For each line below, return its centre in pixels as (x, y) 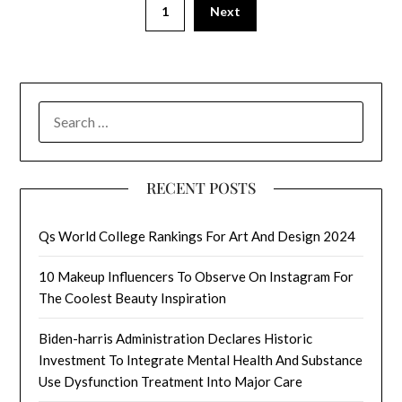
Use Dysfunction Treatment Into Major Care (171, 381)
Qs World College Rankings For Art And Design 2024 (197, 236)
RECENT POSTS (201, 188)
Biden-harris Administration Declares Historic (176, 338)
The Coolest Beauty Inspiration (133, 298)
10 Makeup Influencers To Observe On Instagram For (197, 276)
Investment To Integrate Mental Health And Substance (201, 360)
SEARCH (64, 111)
